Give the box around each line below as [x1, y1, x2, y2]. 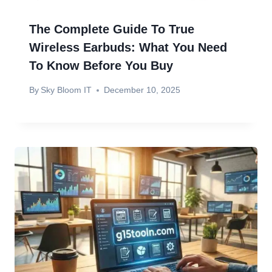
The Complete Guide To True [29, 22, 194, 36]
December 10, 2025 [104, 85, 181, 95]
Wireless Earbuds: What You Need [29, 40, 227, 54]
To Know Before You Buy [29, 58, 173, 72]
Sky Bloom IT [41, 85, 92, 95]
